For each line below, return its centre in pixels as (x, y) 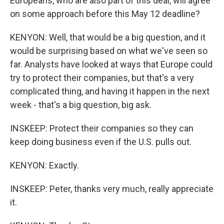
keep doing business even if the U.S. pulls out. (101, 142)
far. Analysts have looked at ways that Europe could (111, 64)
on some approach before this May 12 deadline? (105, 14)
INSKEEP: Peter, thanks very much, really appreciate (112, 189)
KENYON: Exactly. (44, 165)
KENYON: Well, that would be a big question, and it (108, 37)
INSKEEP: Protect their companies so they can (102, 128)
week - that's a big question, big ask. (81, 105)
